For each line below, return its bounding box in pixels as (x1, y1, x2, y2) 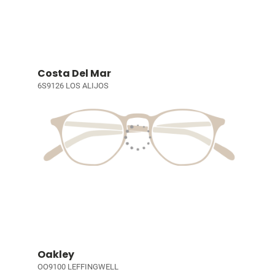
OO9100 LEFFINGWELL (37, 262, 118, 272)
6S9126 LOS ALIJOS (37, 80, 109, 90)
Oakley (37, 247, 74, 262)
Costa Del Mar (37, 66, 111, 80)
